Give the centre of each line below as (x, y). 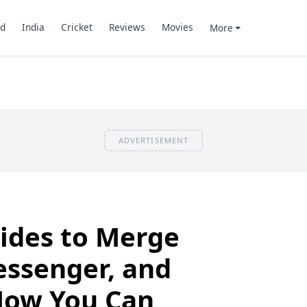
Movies (177, 27)
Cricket (76, 27)
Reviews (127, 27)
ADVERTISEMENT (153, 140)
